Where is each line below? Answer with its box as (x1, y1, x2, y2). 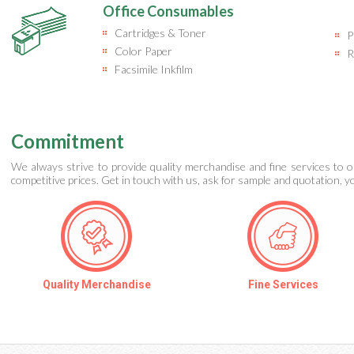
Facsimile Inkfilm (115, 62, 193, 76)
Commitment (11, 130, 124, 153)
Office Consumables (103, 2, 234, 20)
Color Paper (115, 44, 172, 58)
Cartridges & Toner (115, 26, 206, 40)
